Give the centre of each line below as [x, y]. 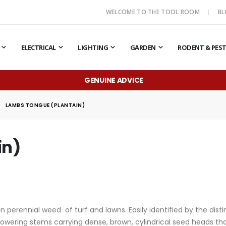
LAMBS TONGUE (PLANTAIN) [45, 105]
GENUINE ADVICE [114, 80]
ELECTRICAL [38, 47]
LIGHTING [93, 47]
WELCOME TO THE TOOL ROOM [154, 12]
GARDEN [143, 47]
